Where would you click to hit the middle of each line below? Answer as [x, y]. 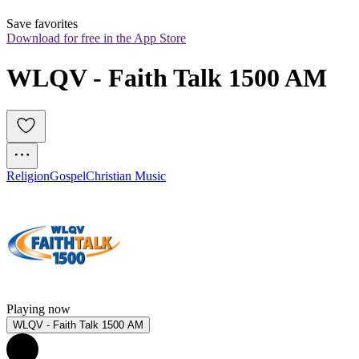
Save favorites [42, 24]
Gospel [68, 176]
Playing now [38, 309]
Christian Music [126, 176]
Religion [28, 176]
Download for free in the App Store [96, 38]
